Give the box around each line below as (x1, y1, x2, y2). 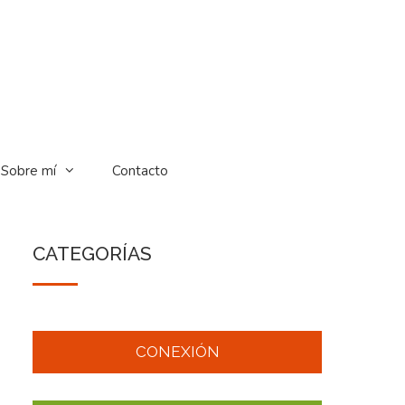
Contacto (111, 162, 168, 180)
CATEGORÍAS (33, 242, 152, 265)
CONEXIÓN (135, 343, 220, 361)
